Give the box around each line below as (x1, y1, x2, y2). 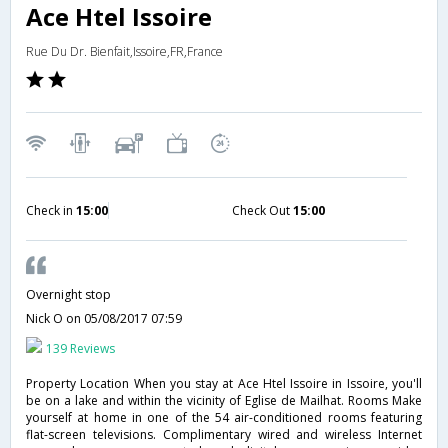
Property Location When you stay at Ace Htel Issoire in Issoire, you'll (26, 374, 422, 392)
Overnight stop (26, 285, 111, 303)
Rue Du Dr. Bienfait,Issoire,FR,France (26, 42, 223, 60)
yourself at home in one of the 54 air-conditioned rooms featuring (26, 408, 422, 426)
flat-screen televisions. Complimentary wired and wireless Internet (26, 425, 422, 443)
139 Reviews (46, 339, 115, 357)
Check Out (231, 201, 293, 219)
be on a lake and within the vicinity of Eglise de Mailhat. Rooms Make (26, 391, 422, 409)
